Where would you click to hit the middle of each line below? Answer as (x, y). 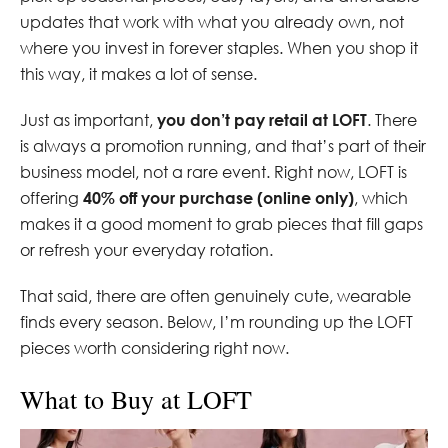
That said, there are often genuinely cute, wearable (215, 295)
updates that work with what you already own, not (212, 21)
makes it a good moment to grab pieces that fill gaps (221, 223)
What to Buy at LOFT (136, 398)
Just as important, (88, 119)
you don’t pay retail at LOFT (262, 119)
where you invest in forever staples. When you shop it (219, 47)
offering (51, 197)
